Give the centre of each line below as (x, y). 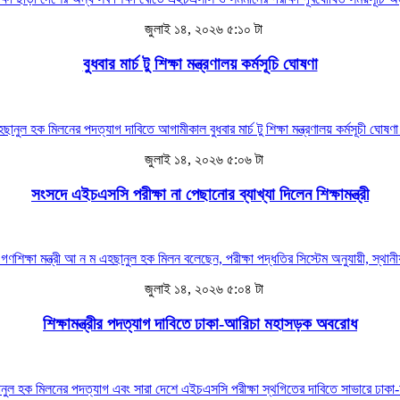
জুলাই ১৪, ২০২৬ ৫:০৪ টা (202, 289)
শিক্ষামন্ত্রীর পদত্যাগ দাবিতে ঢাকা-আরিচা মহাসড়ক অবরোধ (200, 324)
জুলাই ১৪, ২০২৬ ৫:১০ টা (202, 29)
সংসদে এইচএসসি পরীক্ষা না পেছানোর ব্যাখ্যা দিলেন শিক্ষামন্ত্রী (200, 194)
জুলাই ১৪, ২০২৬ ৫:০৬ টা (202, 159)
